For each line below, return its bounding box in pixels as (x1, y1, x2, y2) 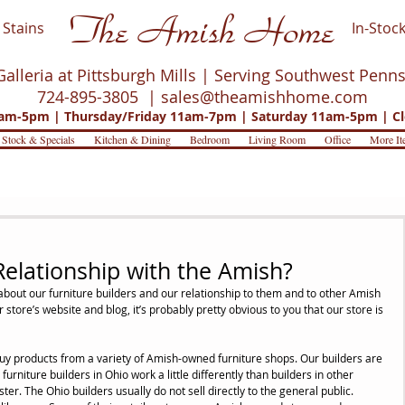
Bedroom (189, 132, 230, 146)
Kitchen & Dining (93, 132, 171, 146)
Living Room (248, 132, 306, 146)
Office (324, 132, 351, 146)
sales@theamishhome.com (161, 86, 368, 108)
